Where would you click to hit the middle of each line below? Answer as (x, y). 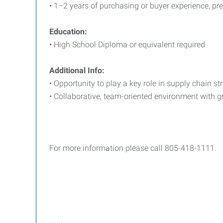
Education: (68, 32)
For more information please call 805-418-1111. (134, 148)
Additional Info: (77, 70)
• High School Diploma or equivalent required (127, 45)
